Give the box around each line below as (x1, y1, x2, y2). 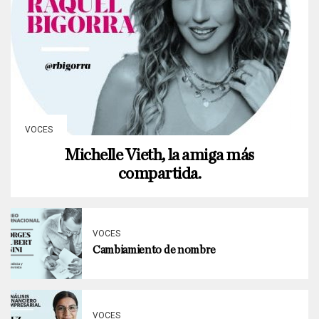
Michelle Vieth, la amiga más (65, 146, 254, 164)
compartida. (117, 164, 202, 182)
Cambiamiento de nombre (93, 244, 216, 256)
